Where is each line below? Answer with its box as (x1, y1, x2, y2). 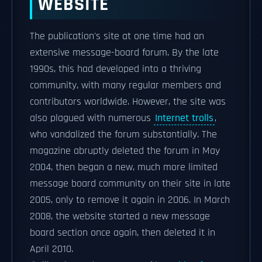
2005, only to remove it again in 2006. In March (30, 194, 230, 206)
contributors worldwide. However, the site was (30, 95, 226, 108)
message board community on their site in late (30, 177, 230, 190)
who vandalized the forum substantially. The (30, 128, 217, 141)
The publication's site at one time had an (30, 30, 204, 43)
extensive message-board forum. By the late (30, 46, 219, 59)
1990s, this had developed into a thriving (30, 63, 201, 75)
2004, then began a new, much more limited (30, 161, 218, 174)
